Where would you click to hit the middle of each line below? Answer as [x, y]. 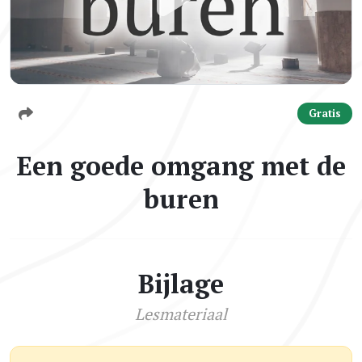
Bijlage [181, 283]
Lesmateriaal [181, 314]
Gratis [325, 113]
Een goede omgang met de [181, 165]
